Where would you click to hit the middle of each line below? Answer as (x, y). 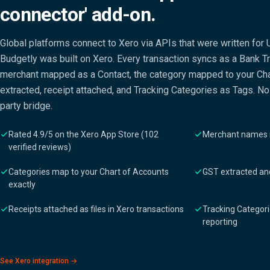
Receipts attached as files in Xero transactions (96, 209)
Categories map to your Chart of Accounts (89, 172)
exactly (22, 184)
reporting (220, 222)
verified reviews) (40, 147)
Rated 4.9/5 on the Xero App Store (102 (83, 134)
